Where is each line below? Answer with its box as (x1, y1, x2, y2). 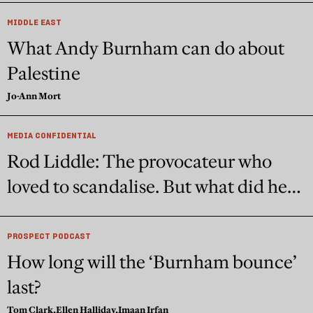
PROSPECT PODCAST (7, 231, 91, 242)
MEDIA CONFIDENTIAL (7, 130, 96, 141)
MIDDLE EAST (7, 17, 61, 28)
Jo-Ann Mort (7, 90, 61, 102)
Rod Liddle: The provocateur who (7, 150, 272, 173)
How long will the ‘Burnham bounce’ (7, 251, 297, 274)
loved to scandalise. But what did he (7, 175, 287, 198)
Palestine (7, 62, 80, 85)
